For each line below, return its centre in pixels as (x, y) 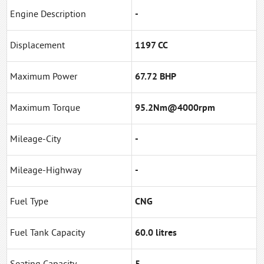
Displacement (38, 46)
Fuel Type (29, 202)
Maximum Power (44, 77)
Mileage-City (36, 139)
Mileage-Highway (46, 171)
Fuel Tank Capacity (48, 233)
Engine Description (48, 14)
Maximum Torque (45, 108)
